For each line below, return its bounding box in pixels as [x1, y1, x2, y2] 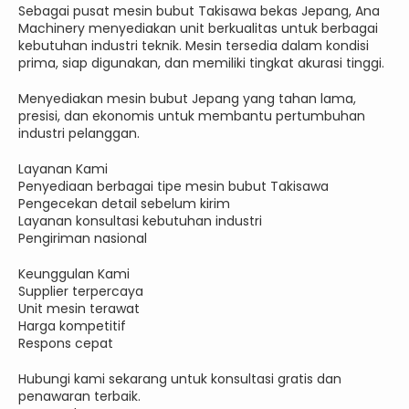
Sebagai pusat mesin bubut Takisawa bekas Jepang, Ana [18, 2, 380, 21]
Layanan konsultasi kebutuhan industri [18, 212, 262, 231]
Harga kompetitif [18, 317, 126, 336]
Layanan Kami [18, 160, 108, 179]
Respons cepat [18, 334, 113, 353]
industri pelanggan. [18, 124, 140, 143]
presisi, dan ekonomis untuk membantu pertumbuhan [18, 107, 365, 126]
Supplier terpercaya [18, 282, 143, 301]
